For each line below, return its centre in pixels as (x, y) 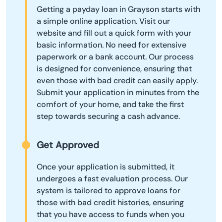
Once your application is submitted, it (106, 167)
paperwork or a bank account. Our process (115, 56)
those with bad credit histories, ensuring (110, 203)
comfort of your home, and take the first (110, 104)
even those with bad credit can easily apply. (117, 80)
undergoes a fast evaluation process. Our (112, 179)
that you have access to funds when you (111, 215)
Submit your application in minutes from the (118, 92)
